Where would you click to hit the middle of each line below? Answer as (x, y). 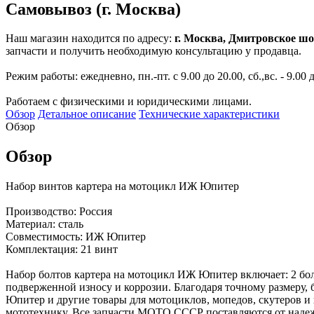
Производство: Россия (59, 212)
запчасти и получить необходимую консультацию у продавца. (153, 51)
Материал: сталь (45, 224)
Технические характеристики (209, 114)
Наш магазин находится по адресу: (90, 39)
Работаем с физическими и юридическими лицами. (129, 102)
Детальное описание (87, 114)
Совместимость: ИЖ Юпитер (76, 237)
